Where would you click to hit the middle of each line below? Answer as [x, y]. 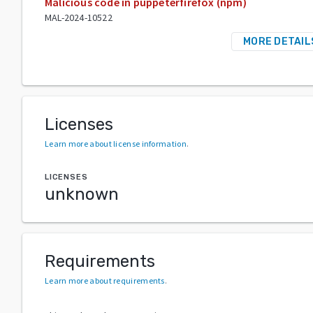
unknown [82, 194]
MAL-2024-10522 [79, 17]
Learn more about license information [116, 143]
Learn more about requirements [105, 280]
